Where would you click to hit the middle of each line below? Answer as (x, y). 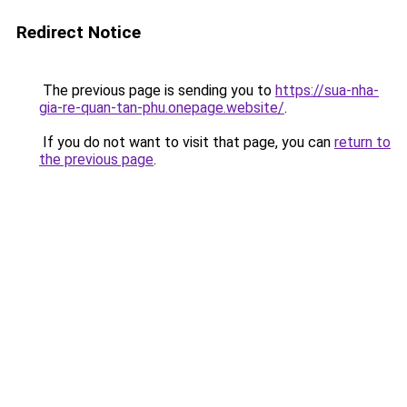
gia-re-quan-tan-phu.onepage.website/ (162, 108)
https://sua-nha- (327, 90)
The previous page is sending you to (157, 90)
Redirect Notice (79, 32)
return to (362, 142)
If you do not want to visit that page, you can (187, 142)
